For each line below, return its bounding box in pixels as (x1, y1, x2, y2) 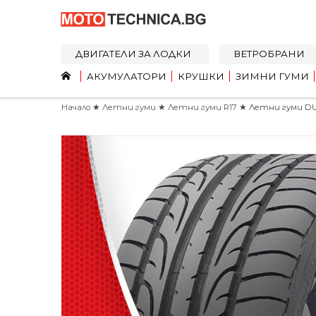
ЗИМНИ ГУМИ (236, 71, 309, 82)
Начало (61, 102, 90, 112)
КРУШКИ (178, 71, 224, 82)
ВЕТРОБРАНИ (233, 48, 305, 59)
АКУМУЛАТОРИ (87, 71, 166, 82)
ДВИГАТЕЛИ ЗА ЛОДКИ (75, 48, 191, 59)
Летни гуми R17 (168, 102, 239, 112)
